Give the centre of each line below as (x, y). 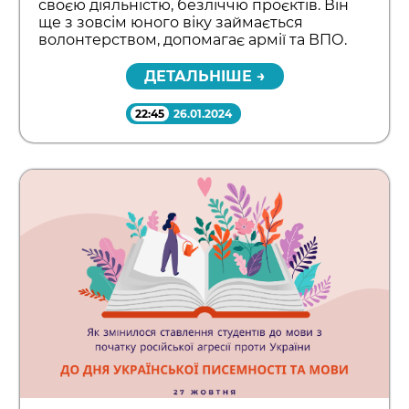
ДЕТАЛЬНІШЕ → (204, 77)
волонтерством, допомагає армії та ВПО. (193, 40)
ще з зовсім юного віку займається (171, 23)
